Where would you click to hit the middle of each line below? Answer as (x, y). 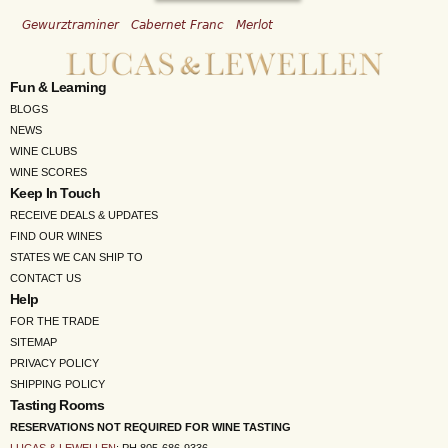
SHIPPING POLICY (57, 383)
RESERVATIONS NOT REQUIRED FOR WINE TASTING (150, 426)
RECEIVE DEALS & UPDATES (84, 214)
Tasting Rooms (57, 404)
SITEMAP (33, 341)
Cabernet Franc (177, 24)
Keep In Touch (55, 192)
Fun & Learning (58, 86)
